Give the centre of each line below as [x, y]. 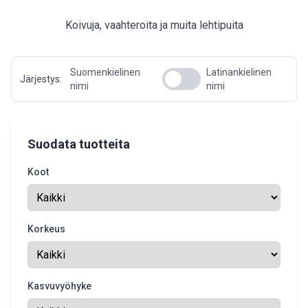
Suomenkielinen [105, 72]
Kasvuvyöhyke [59, 286]
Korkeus [46, 229]
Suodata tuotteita [79, 144]
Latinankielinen [239, 72]
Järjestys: [41, 79]
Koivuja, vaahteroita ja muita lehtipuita [154, 25]
